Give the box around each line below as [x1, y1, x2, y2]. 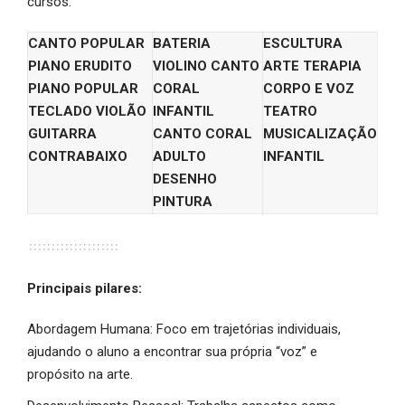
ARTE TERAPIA [263, 58, 362, 75]
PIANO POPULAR [28, 80, 138, 98]
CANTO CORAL [153, 126, 252, 143]
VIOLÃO [96, 103, 146, 120]
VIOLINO [153, 58, 207, 75]
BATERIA [153, 35, 211, 52]
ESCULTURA [263, 35, 343, 52]
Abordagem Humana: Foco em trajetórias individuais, [27, 321, 341, 338]
